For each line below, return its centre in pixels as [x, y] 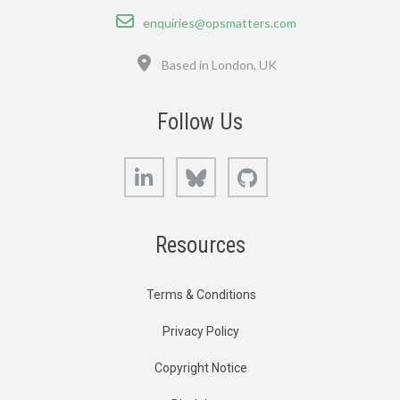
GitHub [283, 167]
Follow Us [200, 121]
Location [176, 56]
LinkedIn [184, 167]
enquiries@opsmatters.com [219, 22]
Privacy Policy [201, 331]
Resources [200, 245]
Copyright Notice [201, 367]
